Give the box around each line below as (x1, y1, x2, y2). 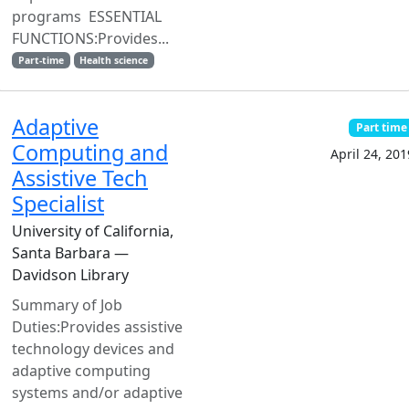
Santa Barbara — (12, 243, 129, 263)
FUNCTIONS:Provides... (12, 28, 169, 48)
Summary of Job (12, 295, 122, 315)
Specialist (12, 189, 104, 218)
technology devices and (12, 339, 174, 359)
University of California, (12, 221, 173, 241)
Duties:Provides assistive (12, 317, 183, 337)
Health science (79, 54, 149, 67)
